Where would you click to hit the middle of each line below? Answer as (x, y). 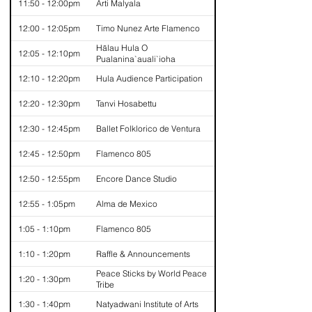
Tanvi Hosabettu (126, 103)
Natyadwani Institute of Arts (147, 304)
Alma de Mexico (127, 203)
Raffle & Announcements (143, 253)
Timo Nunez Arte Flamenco (148, 28)
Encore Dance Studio (136, 178)
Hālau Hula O (122, 48)
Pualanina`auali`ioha (136, 59)
